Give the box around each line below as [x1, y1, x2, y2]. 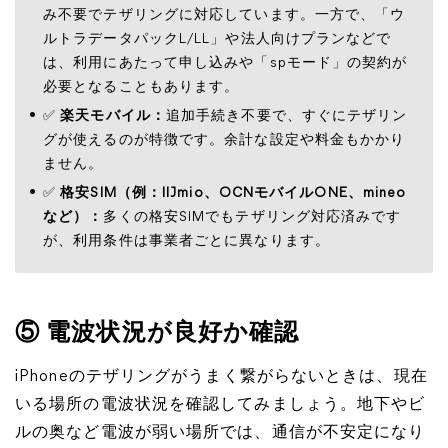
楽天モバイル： [60, 109, 166, 124]
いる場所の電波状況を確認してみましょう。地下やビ [15, 397, 426, 413]
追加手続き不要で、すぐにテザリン [165, 109, 408, 124]
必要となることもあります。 [43, 80, 240, 95]
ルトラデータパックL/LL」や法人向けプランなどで [43, 32, 392, 47]
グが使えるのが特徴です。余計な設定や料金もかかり [43, 133, 406, 148]
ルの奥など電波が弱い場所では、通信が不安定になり [15, 425, 426, 441]
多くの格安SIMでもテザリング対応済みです [103, 210, 402, 225]
